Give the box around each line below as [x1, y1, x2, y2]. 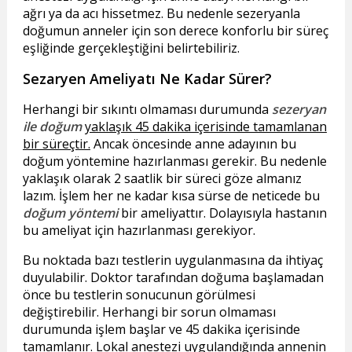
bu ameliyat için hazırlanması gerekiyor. [22, 222, 255, 240]
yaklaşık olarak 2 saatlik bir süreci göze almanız [22, 170, 302, 188]
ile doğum [22, 118, 82, 136]
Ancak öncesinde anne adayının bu [90, 135, 296, 153]
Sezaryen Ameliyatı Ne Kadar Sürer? [22, 69, 272, 89]
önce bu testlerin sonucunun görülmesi [22, 286, 255, 304]
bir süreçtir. [22, 135, 90, 153]
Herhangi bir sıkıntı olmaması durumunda [22, 101, 272, 119]
